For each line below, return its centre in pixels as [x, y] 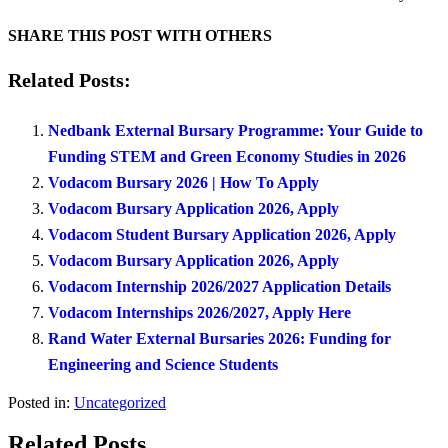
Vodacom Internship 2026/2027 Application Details [219, 286]
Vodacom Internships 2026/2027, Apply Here [199, 312]
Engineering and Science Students [163, 364]
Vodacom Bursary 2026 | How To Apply [183, 182]
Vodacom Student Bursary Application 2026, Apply [222, 234]
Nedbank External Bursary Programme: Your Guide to [235, 130]
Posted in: [39, 402]
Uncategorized [120, 402]
